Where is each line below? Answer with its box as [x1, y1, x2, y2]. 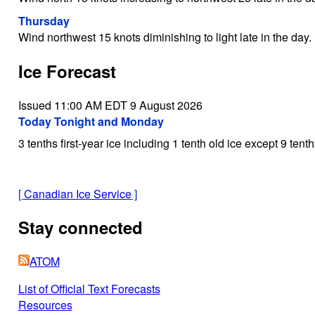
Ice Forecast [18, 58, 116, 83]
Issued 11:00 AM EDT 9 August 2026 [18, 96, 202, 113]
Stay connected [18, 215, 143, 240]
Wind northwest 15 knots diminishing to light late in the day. [18, 28, 311, 45]
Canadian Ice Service [23, 185, 131, 202]
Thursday [18, 12, 70, 29]
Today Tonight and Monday [18, 112, 164, 129]
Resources [18, 297, 72, 314]
